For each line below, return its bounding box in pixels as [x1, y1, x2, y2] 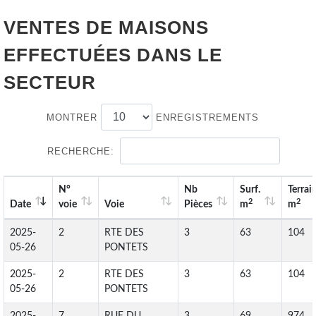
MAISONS [119, 17, 209, 38]
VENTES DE [4, 17, 119, 38]
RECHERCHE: [47, 146, 114, 157]
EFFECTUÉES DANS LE [4, 44, 222, 66]
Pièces [184, 200, 212, 209]
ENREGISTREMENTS [152, 112, 259, 123]
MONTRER [47, 112, 101, 123]
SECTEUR [4, 72, 96, 93]
